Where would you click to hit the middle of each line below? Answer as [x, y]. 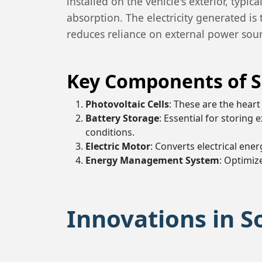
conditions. [110, 132]
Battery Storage [122, 118]
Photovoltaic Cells [127, 104]
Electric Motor [118, 146]
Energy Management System [152, 160]
